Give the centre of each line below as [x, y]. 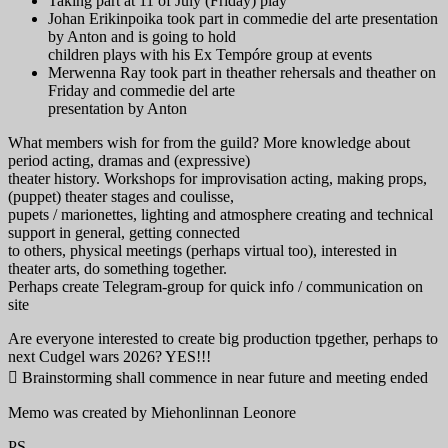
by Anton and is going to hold [142, 36]
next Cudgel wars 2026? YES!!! [109, 356]
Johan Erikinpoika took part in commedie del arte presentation [243, 18]
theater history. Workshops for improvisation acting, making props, [217, 178]
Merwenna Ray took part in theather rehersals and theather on [242, 72]
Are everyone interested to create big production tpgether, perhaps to [223, 338]
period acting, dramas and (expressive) [129, 160]
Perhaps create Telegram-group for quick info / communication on [215, 286]
